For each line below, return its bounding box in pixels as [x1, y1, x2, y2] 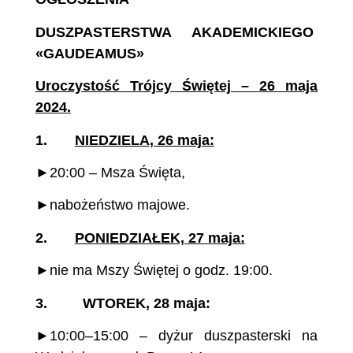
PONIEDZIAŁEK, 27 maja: [74, 229, 245, 246]
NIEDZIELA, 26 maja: [74, 132, 214, 148]
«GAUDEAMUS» [35, 45, 144, 61]
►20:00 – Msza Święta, [35, 165, 185, 181]
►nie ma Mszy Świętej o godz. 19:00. [35, 262, 273, 279]
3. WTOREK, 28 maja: [35, 295, 210, 311]
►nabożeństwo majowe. [35, 197, 190, 214]
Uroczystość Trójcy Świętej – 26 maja [35, 78, 318, 95]
